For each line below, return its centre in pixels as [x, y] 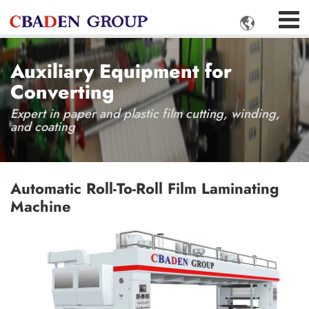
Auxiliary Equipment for [121, 72]
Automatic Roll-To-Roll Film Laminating [144, 189]
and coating [43, 127]
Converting [62, 92]
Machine [41, 207]
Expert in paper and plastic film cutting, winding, [145, 114]
